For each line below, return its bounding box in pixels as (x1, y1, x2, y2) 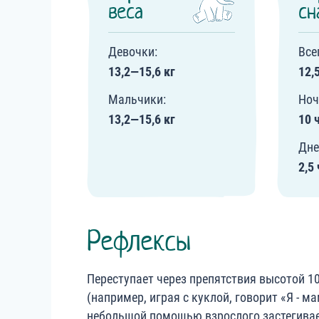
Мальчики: (108, 92, 166, 107)
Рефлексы (87, 223, 191, 258)
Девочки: (108, 44, 157, 59)
